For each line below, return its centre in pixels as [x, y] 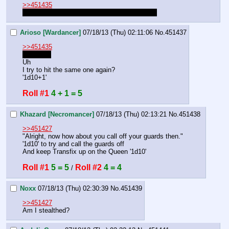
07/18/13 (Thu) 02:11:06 [118, 33]
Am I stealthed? [46, 211]
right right [37, 55]
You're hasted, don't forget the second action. [90, 13]
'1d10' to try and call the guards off [73, 144]
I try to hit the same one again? [69, 70]
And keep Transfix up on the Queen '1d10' [84, 152]
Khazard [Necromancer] [57, 114]
